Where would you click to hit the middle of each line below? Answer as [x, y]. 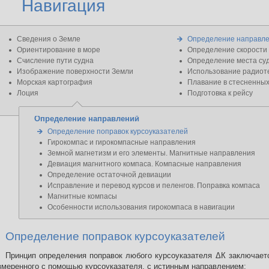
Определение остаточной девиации [109, 175]
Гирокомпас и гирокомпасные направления [122, 142]
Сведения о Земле [49, 39]
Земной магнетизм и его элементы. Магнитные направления [151, 153]
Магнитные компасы [82, 196]
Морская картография [55, 82]
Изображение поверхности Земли [75, 71]
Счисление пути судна [55, 61]
